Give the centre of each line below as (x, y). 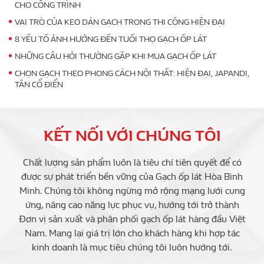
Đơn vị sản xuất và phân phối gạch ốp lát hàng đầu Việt (132, 219)
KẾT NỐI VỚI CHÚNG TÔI (132, 136)
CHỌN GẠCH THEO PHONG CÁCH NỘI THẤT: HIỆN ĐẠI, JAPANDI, (132, 74)
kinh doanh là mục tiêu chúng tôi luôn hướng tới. (132, 247)
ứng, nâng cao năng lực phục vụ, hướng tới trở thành (132, 205)
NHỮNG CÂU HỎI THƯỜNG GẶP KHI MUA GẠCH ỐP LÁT (115, 57)
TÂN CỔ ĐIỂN (39, 85)
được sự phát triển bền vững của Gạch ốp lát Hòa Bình (132, 177)
